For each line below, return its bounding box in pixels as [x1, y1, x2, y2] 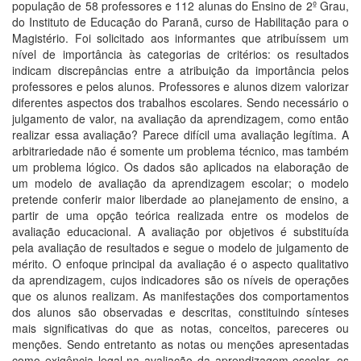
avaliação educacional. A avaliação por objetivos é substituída [12, 223, 349, 239]
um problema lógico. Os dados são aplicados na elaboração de [12, 159, 349, 175]
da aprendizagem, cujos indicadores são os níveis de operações [12, 272, 349, 288]
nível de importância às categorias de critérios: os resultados [12, 46, 349, 62]
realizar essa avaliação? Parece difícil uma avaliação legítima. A [12, 127, 349, 143]
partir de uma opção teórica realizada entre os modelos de [12, 207, 349, 223]
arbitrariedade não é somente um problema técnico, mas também [12, 143, 349, 159]
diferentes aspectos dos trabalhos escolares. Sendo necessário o [12, 94, 349, 110]
